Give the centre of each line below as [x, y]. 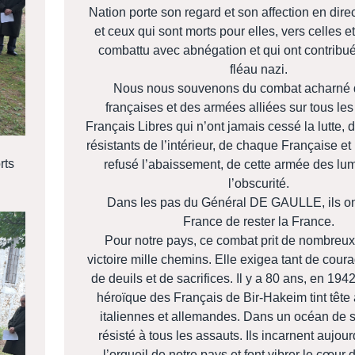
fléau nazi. [260, 70]
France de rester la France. [260, 222]
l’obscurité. [260, 184]
